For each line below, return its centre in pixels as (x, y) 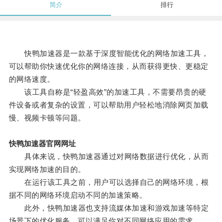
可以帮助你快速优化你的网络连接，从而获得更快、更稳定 (109, 66)
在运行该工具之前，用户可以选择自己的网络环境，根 (109, 182)
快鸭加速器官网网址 (42, 144)
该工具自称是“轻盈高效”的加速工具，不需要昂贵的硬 (108, 92)
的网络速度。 (32, 79)
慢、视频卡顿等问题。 (47, 118)
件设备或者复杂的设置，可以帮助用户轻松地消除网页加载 (109, 105)
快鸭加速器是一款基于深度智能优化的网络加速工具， (109, 54)
